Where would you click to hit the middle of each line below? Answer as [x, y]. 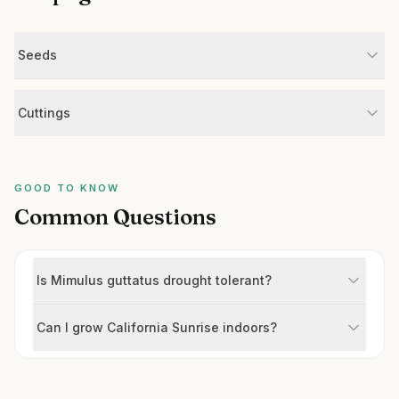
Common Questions [115, 217]
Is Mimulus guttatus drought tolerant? [154, 280]
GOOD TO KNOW [67, 188]
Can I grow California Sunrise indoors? [157, 327]
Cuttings [44, 113]
